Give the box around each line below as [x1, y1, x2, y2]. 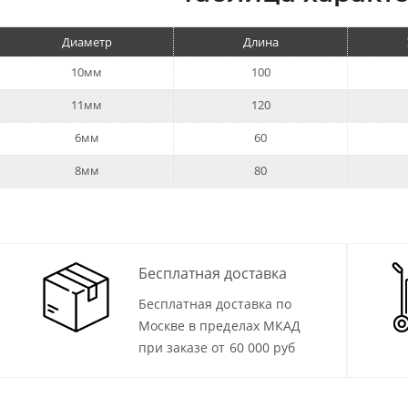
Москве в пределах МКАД [138, 317, 301, 335]
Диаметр [61, 34, 112, 51]
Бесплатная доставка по [138, 295, 292, 313]
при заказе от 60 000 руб [138, 339, 296, 357]
